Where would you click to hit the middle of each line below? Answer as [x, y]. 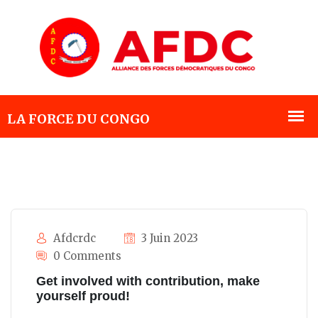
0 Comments [86, 256]
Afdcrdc [73, 238]
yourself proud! [83, 296]
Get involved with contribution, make [148, 281]
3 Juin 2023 [168, 238]
